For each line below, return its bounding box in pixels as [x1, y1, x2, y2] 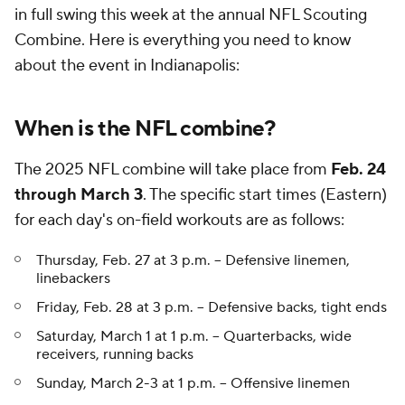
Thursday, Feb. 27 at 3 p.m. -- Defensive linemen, [36, 251, 350, 269]
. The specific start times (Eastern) [143, 184, 387, 205]
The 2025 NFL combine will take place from [14, 159, 331, 180]
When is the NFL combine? [14, 115, 276, 143]
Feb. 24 [331, 159, 386, 180]
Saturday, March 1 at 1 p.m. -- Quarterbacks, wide [36, 327, 352, 345]
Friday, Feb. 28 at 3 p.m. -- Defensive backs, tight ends [36, 298, 387, 316]
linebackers [36, 269, 110, 287]
